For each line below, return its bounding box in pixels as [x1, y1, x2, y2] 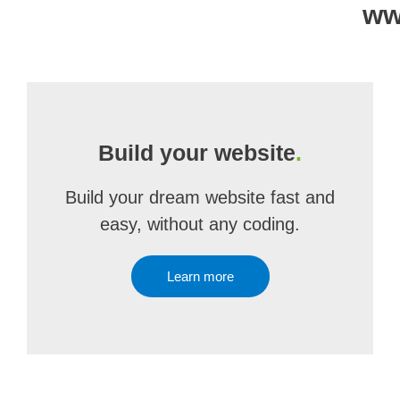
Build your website [98, 140, 296, 165]
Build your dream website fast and [65, 187, 335, 207]
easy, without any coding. [100, 214, 300, 234]
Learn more [166, 269, 234, 284]
